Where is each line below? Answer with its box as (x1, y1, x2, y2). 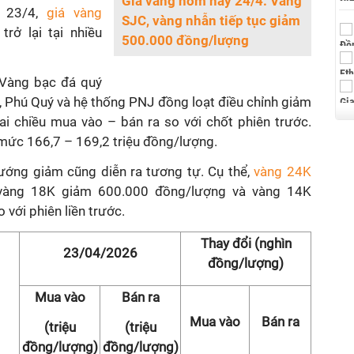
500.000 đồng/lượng (122, 32, 249, 48)
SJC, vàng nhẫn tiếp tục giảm (122, 13, 300, 28)
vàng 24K (254, 164, 311, 179)
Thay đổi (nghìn (200, 235, 292, 251)
